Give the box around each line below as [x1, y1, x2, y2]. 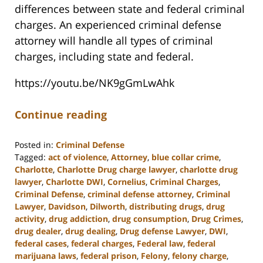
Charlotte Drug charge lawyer [57, 164, 176, 176]
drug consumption [112, 213, 187, 225]
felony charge [172, 250, 227, 262]
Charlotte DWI [46, 176, 103, 188]
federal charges [71, 238, 133, 249]
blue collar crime [151, 151, 219, 163]
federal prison [80, 250, 137, 262]
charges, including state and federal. [15, 49, 194, 64]
